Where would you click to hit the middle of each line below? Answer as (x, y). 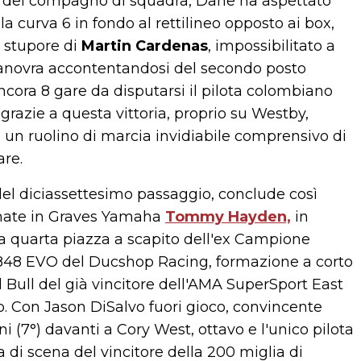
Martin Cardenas (145, 46)
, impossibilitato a (272, 46)
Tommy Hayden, (228, 217)
